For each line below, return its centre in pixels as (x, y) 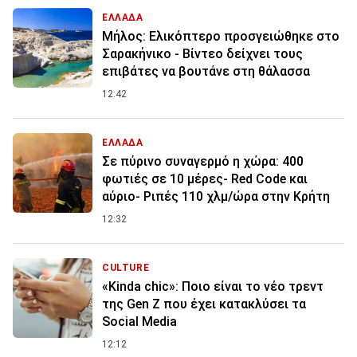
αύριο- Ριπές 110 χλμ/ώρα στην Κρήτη (216, 197)
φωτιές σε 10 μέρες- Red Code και (205, 179)
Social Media (139, 322)
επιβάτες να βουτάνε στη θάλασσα (206, 72)
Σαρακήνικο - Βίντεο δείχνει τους (202, 54)
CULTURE (126, 268)
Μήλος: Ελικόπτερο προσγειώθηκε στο (221, 37)
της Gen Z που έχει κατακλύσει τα (204, 304)
